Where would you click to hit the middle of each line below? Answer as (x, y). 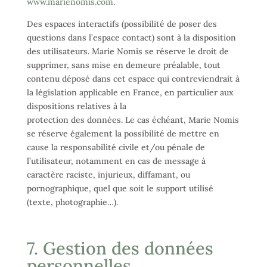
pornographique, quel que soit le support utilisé (120, 188)
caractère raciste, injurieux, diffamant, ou (108, 175)
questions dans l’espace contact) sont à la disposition (131, 38)
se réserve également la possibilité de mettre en (123, 133)
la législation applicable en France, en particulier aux (130, 92)
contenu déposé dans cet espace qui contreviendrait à (133, 79)
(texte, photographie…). (72, 202)
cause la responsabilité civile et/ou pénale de (116, 147)
